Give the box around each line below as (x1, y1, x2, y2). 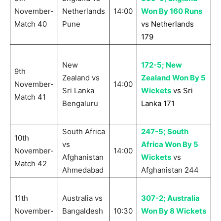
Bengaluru (62, 99, 98, 109)
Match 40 (14, 19, 47, 29)
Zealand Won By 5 (141, 73, 206, 83)
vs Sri (171, 86, 193, 96)
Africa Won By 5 (141, 140, 198, 149)
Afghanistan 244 (141, 165, 199, 175)
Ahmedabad (62, 165, 104, 175)
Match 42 (14, 159, 47, 169)
